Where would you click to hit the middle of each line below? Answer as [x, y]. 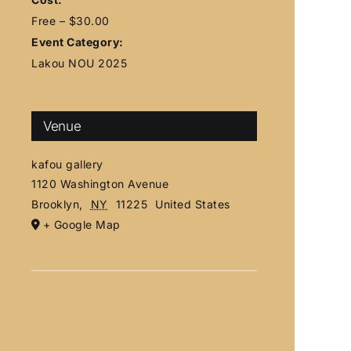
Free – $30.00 [71, 21]
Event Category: [78, 42]
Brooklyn [55, 204]
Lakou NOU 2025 [79, 63]
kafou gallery [67, 164]
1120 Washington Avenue [100, 184]
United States [193, 204]
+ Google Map [81, 224]
